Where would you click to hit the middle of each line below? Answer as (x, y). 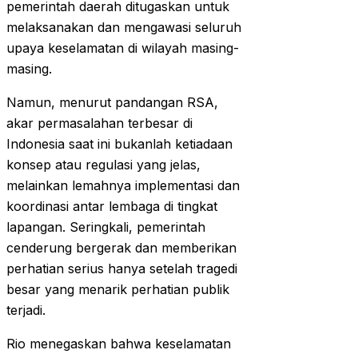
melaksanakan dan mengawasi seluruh (124, 28)
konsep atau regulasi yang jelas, (103, 165)
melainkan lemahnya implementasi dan (123, 186)
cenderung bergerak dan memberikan (121, 248)
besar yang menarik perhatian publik (118, 290)
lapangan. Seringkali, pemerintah (106, 227)
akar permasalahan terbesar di (99, 123)
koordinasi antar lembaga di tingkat (112, 207)
